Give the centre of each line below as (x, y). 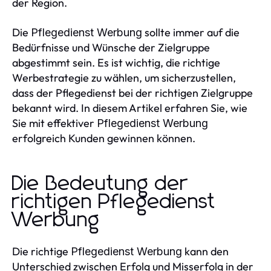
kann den (205, 252)
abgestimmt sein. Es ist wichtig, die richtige (116, 63)
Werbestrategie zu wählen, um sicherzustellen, (124, 78)
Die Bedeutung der (100, 184)
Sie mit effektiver (54, 123)
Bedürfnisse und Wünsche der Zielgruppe (111, 48)
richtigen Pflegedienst (114, 202)
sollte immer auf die (191, 33)
